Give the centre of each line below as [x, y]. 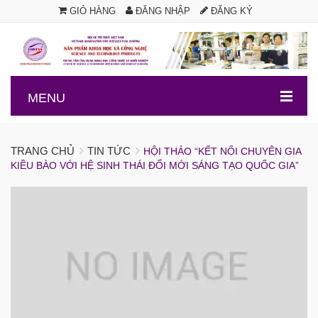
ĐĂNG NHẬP [161, 11]
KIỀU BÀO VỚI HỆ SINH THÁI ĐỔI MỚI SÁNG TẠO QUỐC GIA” [155, 166]
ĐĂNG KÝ [230, 11]
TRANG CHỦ [43, 151]
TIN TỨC [109, 151]
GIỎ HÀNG [91, 11]
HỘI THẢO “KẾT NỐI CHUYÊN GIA [222, 152]
